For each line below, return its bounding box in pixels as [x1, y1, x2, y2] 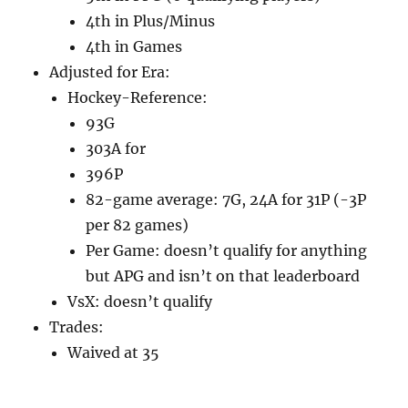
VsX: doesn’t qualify [67, 292, 213, 311]
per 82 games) [86, 216, 189, 235]
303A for [86, 139, 147, 158]
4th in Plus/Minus [86, 12, 216, 31]
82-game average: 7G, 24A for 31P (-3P [86, 190, 367, 209]
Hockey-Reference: [67, 88, 209, 107]
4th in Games [86, 37, 183, 56]
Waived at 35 [67, 343, 160, 362]
